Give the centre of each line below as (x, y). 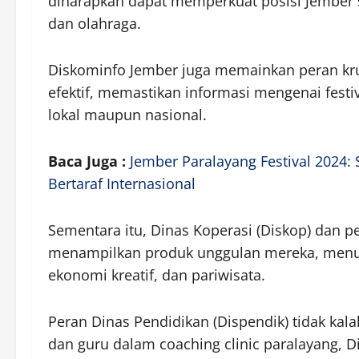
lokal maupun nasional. (127, 114)
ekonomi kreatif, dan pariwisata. (157, 274)
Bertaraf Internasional (122, 183)
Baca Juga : (89, 161)
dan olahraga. (95, 23)
